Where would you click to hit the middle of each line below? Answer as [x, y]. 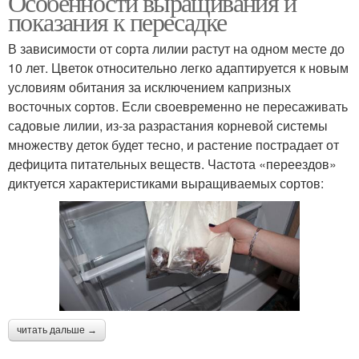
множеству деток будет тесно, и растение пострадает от [173, 145]
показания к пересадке [117, 21]
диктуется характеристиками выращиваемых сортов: [166, 183]
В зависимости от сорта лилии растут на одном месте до [176, 48]
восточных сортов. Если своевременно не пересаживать [178, 106]
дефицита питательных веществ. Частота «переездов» [172, 164]
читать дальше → [57, 330]
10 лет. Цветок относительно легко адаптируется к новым [178, 68]
